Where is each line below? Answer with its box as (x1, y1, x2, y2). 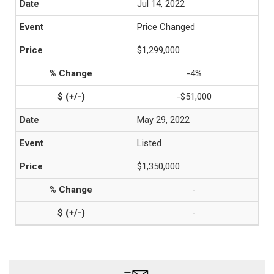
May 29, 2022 (137, 114, 190, 125)
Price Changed (137, 21, 195, 32)
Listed (137, 138, 161, 149)
